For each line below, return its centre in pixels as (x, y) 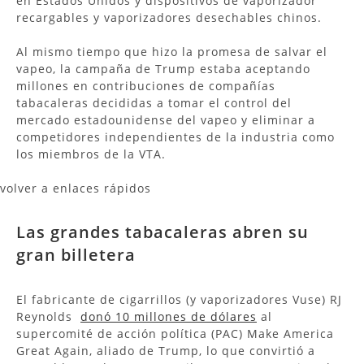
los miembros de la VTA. (93, 154)
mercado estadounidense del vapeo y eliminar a (166, 119)
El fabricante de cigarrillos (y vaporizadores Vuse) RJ (179, 299)
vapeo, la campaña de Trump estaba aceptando (163, 68)
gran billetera (76, 254)
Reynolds (48, 316)
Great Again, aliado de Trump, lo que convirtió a (166, 350)
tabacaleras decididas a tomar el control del (154, 102)
